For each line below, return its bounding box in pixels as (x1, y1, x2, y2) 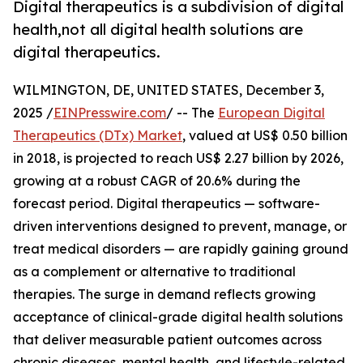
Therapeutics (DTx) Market (13, 127, 182, 144)
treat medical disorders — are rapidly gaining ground (13, 241, 348, 258)
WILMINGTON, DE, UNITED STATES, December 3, (13, 82, 324, 99)
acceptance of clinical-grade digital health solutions (13, 309, 343, 326)
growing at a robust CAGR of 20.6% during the (13, 173, 301, 190)
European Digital (218, 105, 325, 122)
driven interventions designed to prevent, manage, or (13, 218, 347, 235)
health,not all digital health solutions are (13, 20, 303, 39)
